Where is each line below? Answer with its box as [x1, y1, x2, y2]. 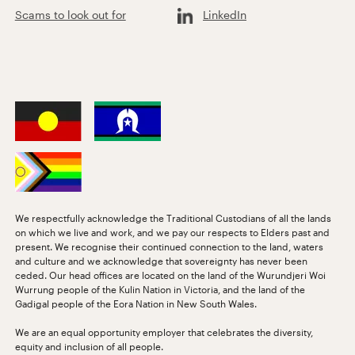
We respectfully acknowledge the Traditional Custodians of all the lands [14, 212, 331, 223]
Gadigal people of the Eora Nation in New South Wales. [14, 297, 257, 309]
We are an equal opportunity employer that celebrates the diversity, [14, 326, 313, 338]
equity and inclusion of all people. [14, 340, 163, 352]
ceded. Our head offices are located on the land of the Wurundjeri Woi [14, 269, 326, 281]
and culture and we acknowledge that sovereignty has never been [14, 254, 307, 266]
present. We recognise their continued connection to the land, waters [14, 240, 323, 252]
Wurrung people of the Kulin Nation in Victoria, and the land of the [14, 283, 305, 295]
